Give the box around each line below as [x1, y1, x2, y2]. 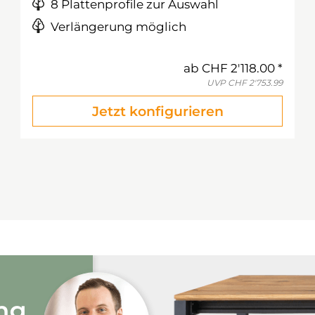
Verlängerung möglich [51, 20, 186, 34]
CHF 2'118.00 [202, 61, 275, 75]
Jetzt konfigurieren [91, 103, 224, 120]
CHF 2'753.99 [228, 77, 283, 88]
